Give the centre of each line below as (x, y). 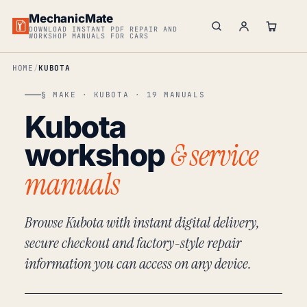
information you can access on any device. (138, 263)
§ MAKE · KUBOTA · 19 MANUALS (123, 95)
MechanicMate (71, 18)
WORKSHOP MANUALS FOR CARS (89, 36)
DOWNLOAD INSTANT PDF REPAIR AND (103, 29)
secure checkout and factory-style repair (133, 243)
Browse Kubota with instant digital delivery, (142, 222)
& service (214, 156)
